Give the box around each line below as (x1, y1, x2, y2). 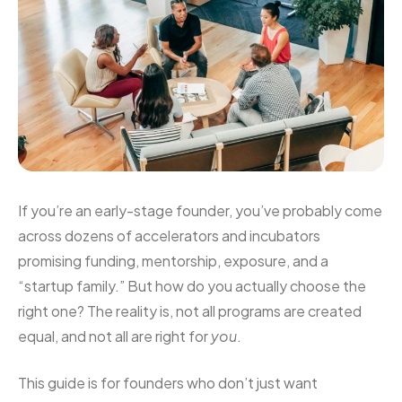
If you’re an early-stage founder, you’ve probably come (18, 200, 382, 220)
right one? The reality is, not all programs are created (18, 301, 362, 320)
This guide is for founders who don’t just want (18, 372, 318, 392)
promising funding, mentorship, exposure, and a (18, 250, 328, 270)
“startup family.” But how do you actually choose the (18, 275, 366, 295)
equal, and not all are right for (18, 326, 211, 345)
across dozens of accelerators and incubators (18, 225, 320, 245)
